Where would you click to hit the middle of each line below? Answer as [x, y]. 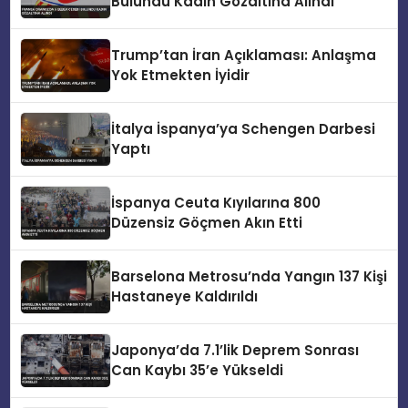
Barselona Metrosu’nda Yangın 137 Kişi [250, 277]
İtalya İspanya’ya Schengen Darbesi [244, 129]
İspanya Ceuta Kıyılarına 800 [216, 203]
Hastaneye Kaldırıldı [185, 297]
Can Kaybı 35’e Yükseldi [198, 371]
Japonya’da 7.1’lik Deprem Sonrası [235, 351]
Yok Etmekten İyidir [181, 76]
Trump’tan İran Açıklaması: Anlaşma [244, 56]
